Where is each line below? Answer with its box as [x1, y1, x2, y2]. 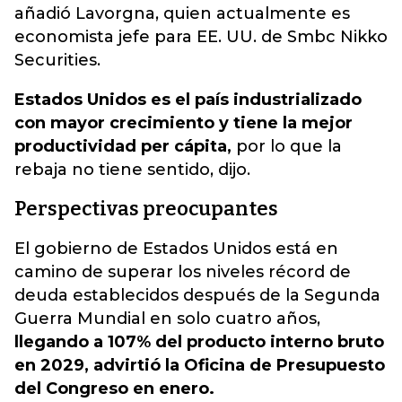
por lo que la [232, 136, 342, 156]
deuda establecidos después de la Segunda [14, 285, 380, 305]
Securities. [14, 50, 100, 70]
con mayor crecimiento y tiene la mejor [14, 113, 353, 133]
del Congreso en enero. [14, 379, 214, 398]
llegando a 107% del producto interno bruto [14, 332, 384, 352]
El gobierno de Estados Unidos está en [14, 239, 338, 258]
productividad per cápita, [14, 136, 232, 156]
